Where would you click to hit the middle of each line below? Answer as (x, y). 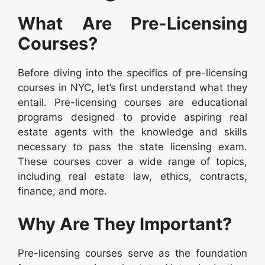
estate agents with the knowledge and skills (132, 132)
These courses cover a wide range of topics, (132, 162)
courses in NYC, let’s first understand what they (132, 88)
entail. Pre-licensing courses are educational (132, 103)
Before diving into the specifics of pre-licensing (132, 73)
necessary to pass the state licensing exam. (132, 147)
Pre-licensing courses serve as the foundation (132, 253)
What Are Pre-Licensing (132, 24)
